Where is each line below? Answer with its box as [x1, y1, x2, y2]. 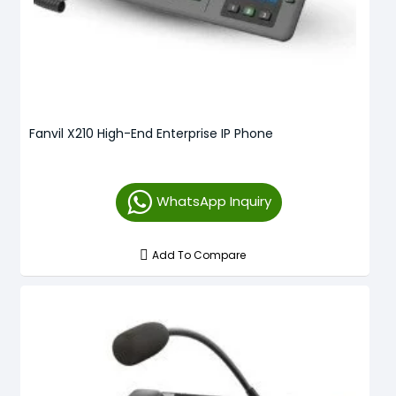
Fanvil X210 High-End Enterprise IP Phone [29, 124, 273, 142]
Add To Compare [152, 247, 247, 263]
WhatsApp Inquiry [156, 191, 271, 210]
